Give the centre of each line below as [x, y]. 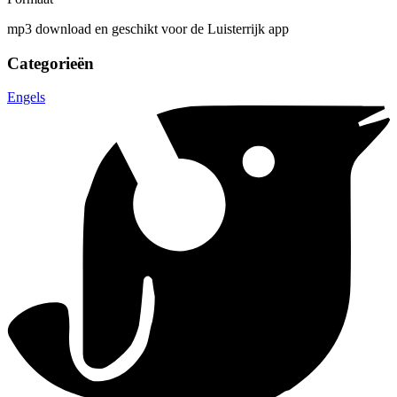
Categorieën [51, 63]
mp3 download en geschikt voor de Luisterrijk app [148, 28]
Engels [26, 97]
